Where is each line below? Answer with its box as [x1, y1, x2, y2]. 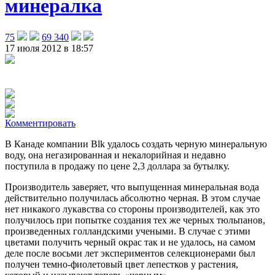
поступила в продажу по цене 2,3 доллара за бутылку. [5, 160, 230, 171]
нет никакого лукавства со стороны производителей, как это [5, 203, 260, 214]
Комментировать [5, 117, 76, 128]
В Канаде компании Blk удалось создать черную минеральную [5, 138, 267, 149]
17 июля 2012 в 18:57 [5, 42, 93, 53]
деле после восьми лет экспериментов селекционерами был [5, 247, 255, 258]
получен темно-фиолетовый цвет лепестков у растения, [5, 258, 238, 269]
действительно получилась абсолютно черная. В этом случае [5, 192, 260, 203]
